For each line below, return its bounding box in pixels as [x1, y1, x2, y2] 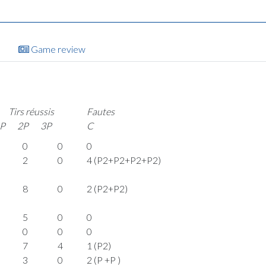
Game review [29, 43, 85, 55]
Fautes [87, 106, 115, 118]
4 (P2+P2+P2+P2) [86, 154, 161, 166]
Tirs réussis [8, 106, 55, 118]
